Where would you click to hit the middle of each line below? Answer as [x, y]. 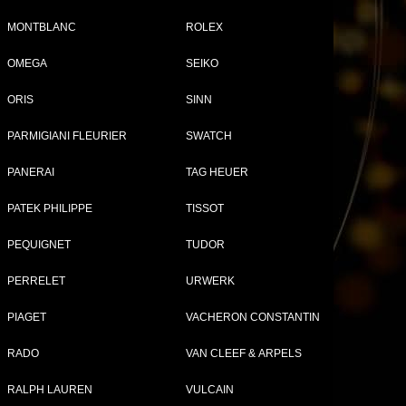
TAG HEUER [217, 172]
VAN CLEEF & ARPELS [244, 353]
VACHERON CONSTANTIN [253, 317]
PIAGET [27, 317]
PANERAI [31, 172]
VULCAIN [210, 390]
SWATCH [209, 136]
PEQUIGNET [39, 245]
